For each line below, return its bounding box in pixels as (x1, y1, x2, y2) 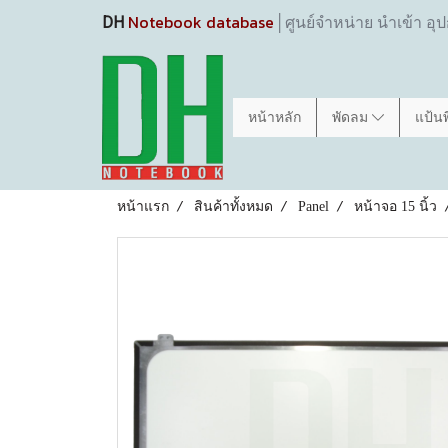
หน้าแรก (117, 199, 169, 214)
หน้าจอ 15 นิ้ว (354, 199, 437, 214)
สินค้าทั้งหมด (194, 199, 273, 214)
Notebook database (128, 10, 274, 34)
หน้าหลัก (248, 110, 301, 125)
